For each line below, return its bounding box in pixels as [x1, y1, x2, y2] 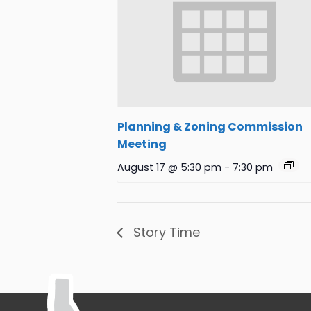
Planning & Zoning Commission [117, 118, 303, 135]
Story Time [130, 223, 200, 241]
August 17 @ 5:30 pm [117, 160, 221, 174]
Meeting [117, 135, 167, 152]
